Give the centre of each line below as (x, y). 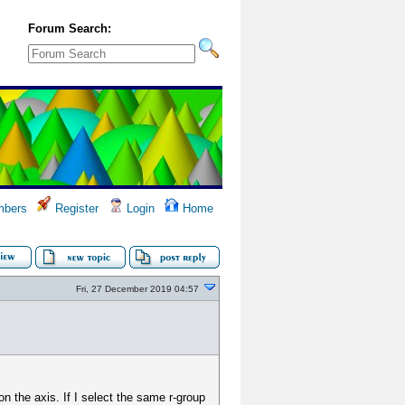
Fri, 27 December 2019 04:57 (137, 289)
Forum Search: (70, 28)
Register (75, 208)
